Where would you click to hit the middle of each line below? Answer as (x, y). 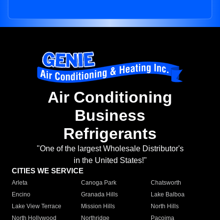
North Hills (165, 206)
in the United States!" (110, 161)
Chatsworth (166, 183)
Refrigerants (110, 134)
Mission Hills (98, 206)
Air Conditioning (110, 97)
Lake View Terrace (37, 206)
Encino (21, 195)
